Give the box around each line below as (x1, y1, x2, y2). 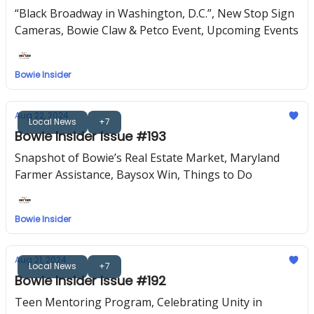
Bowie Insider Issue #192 (15, 272, 166, 289)
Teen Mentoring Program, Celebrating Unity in (15, 294, 262, 310)
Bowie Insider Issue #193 (15, 128, 166, 145)
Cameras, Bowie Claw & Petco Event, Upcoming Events (15, 22, 299, 38)
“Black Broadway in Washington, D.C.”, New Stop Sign (15, 6, 294, 21)
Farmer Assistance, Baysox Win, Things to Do (15, 167, 252, 182)
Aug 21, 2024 (15, 254, 67, 266)
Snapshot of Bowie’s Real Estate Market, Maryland (15, 150, 280, 165)
